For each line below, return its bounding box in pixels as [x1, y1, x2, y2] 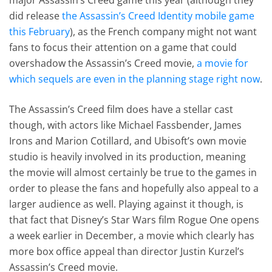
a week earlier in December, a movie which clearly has [9, 228, 255, 242]
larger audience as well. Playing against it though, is [9, 197, 244, 211]
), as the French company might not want [70, 24, 257, 38]
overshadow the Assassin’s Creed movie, [9, 56, 197, 70]
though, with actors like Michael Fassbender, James [9, 118, 242, 132]
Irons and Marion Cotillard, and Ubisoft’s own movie [9, 134, 247, 148]
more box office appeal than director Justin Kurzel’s [9, 244, 245, 258]
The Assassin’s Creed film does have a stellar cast [9, 102, 234, 116]
